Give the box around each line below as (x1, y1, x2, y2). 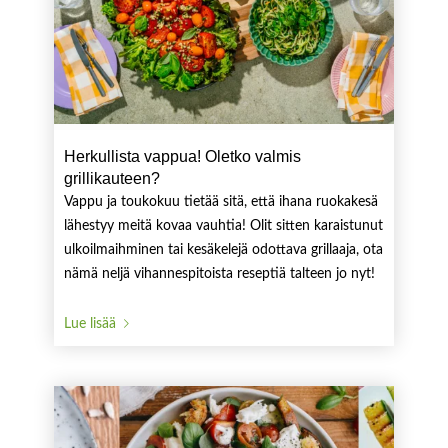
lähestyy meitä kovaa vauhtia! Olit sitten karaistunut (63, 219, 383, 233)
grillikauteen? (63, 170, 160, 187)
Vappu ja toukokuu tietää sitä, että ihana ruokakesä (63, 195, 378, 209)
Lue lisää (63, 316, 116, 331)
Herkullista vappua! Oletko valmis (63, 148, 301, 165)
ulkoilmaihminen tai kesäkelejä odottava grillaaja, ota (63, 243, 383, 257)
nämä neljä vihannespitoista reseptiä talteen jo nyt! (63, 267, 375, 281)
